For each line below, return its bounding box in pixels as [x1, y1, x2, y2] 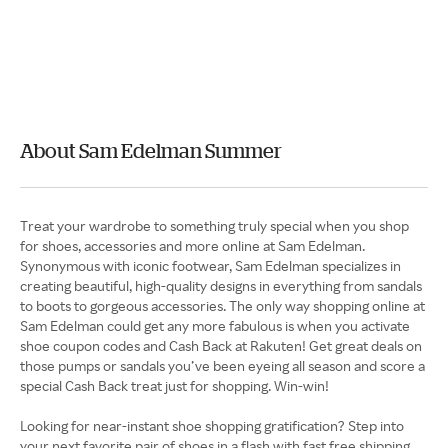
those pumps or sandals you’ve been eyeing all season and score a [20, 357, 425, 374]
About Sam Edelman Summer [20, 139, 282, 162]
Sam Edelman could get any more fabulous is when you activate [20, 317, 410, 334]
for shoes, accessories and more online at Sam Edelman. [20, 237, 365, 254]
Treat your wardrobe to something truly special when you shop [20, 217, 409, 234]
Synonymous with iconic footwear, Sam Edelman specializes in [20, 257, 401, 274]
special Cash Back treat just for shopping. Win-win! [20, 377, 332, 394]
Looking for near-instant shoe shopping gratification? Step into [20, 417, 404, 434]
